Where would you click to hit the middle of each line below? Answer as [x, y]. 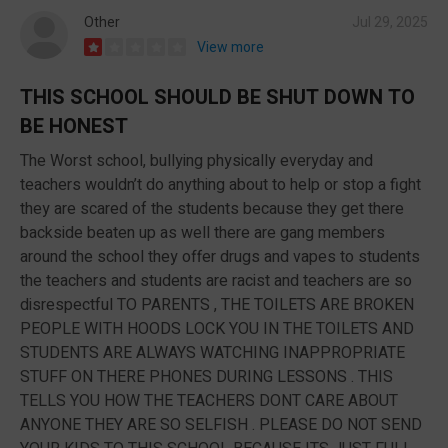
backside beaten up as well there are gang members [202, 232]
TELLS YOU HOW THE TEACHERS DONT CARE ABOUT [209, 400]
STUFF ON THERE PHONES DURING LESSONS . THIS [206, 376]
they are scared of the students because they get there [212, 208]
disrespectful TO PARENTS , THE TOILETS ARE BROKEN [217, 304]
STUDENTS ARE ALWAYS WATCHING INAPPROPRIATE [212, 352]
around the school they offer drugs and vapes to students [220, 256]
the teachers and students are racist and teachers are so [216, 280]
